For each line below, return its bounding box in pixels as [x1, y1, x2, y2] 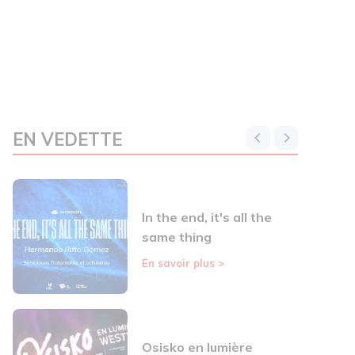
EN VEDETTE [13, 128, 122, 151]
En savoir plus [142, 257, 218, 270]
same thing [142, 229, 212, 246]
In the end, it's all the [142, 209, 272, 226]
